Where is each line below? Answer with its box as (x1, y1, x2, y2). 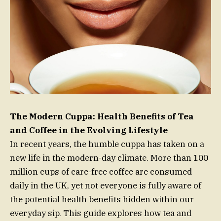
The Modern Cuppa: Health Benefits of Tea (10, 111, 194, 122)
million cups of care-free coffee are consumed (10, 166, 192, 178)
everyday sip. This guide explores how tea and (10, 208, 191, 219)
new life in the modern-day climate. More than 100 (10, 152, 208, 164)
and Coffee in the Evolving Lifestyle (10, 125, 168, 136)
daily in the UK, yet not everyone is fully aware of (10, 180, 201, 191)
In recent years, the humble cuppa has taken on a (10, 139, 204, 150)
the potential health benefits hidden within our (10, 194, 194, 205)
